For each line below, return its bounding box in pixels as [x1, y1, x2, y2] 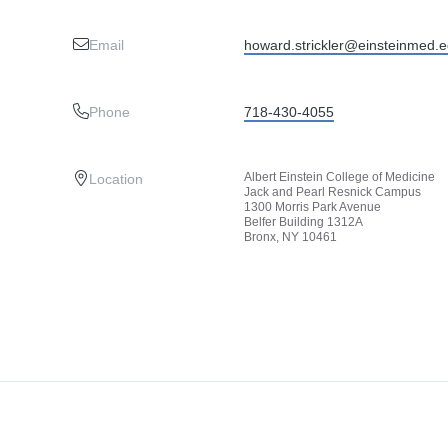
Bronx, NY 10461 [243, 230, 337, 244]
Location [88, 171, 143, 187]
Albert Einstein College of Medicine [243, 170, 435, 184]
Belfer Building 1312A [243, 215, 363, 229]
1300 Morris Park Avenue [243, 200, 381, 214]
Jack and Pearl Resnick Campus [243, 185, 421, 199]
